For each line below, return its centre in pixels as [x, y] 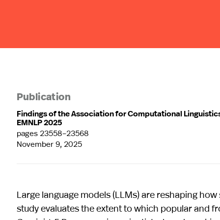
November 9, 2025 [49, 143]
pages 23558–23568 [53, 133]
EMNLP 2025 [39, 122]
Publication [44, 97]
